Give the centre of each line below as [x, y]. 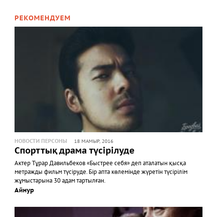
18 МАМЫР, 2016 [94, 142]
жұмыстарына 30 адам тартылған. [60, 181]
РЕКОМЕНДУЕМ [43, 18]
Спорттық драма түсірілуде [75, 151]
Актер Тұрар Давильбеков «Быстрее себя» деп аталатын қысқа [100, 163]
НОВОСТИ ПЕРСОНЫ [41, 141]
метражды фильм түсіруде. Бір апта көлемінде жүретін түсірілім [101, 172]
